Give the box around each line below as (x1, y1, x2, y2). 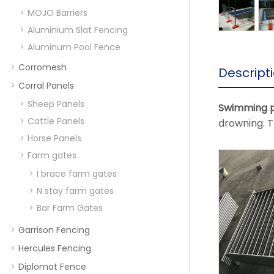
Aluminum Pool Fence (28, 41, 120, 53)
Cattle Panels (28, 115, 84, 127)
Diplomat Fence (18, 261, 86, 273)
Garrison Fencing (18, 224, 90, 236)
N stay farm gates (37, 185, 114, 197)
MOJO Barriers (28, 7, 87, 19)
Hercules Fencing (18, 242, 91, 254)
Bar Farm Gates (37, 202, 103, 214)
